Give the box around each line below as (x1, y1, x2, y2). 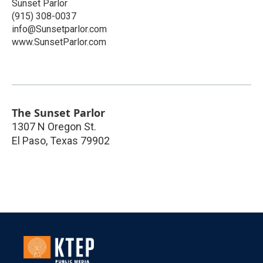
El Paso (12, 134, 46, 147)
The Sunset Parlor (12, 105, 105, 120)
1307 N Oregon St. (12, 120, 96, 133)
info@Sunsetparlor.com (12, 23, 107, 35)
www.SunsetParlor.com (12, 36, 106, 48)
